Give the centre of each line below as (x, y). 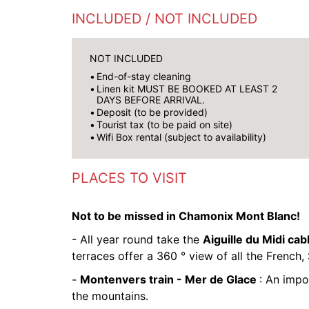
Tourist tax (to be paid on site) (165, 124)
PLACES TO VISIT (129, 178)
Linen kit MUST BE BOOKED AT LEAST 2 (187, 89)
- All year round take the (137, 239)
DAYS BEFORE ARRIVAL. (151, 100)
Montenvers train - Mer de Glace (170, 279)
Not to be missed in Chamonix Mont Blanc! (186, 216)
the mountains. (112, 296)
